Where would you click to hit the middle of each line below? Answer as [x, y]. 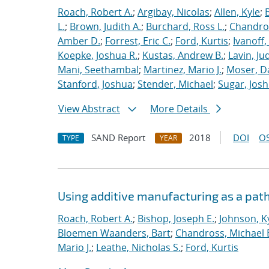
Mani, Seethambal [98, 70]
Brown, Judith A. [105, 26]
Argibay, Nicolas [174, 12]
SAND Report [118, 138]
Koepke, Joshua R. [98, 55]
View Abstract [89, 109]
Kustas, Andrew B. [183, 55]
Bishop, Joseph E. [176, 219]
